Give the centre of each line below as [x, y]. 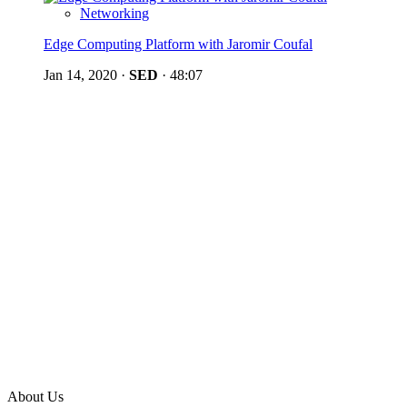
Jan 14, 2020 [80, 74]
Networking [114, 13]
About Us [35, 396]
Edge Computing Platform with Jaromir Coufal [178, 44]
